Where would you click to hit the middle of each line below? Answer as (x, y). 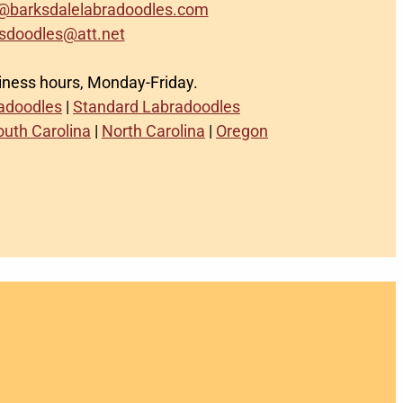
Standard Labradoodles (157, 107)
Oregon (242, 131)
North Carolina (153, 131)
